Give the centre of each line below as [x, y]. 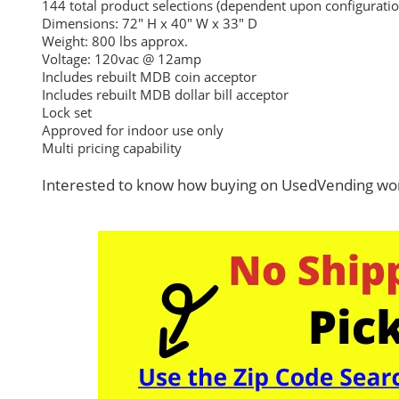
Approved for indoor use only [133, 130]
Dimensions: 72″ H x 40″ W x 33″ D [150, 23]
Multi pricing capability [112, 148]
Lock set [67, 112]
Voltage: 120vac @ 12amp [122, 59]
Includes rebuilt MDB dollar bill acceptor [165, 94]
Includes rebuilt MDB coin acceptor [149, 77]
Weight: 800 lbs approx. [115, 41]
